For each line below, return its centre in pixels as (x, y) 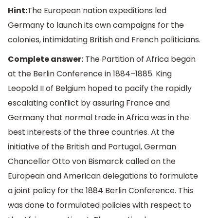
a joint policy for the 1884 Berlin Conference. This (100, 191)
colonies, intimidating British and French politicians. (104, 40)
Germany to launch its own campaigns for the (96, 25)
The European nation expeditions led (97, 11)
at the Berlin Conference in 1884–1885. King (90, 74)
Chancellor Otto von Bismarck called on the (92, 162)
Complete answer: (45, 59)
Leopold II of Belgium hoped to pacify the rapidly (100, 89)
